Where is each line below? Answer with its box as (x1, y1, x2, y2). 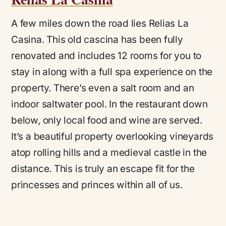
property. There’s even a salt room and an (11, 82, 194, 94)
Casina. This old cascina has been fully (11, 34, 183, 46)
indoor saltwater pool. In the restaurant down (11, 98, 208, 110)
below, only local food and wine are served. (11, 115, 203, 127)
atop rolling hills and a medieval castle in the (11, 147, 207, 159)
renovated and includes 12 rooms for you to (11, 50, 202, 62)
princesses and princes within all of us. (11, 179, 183, 191)
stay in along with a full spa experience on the (11, 66, 213, 78)
